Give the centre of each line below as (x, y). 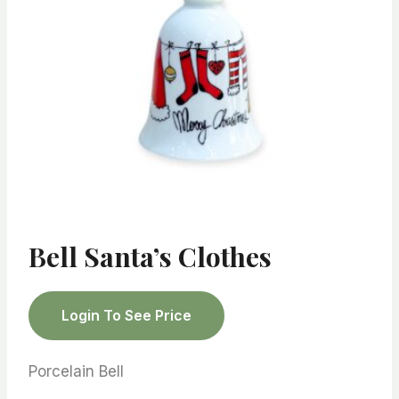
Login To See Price (126, 316)
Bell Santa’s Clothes (150, 257)
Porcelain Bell (76, 371)
